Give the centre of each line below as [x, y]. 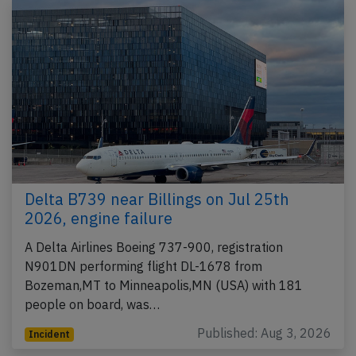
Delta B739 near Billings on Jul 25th [157, 199]
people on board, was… [92, 305]
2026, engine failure [99, 219]
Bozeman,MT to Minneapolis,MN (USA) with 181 [164, 286]
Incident [49, 335]
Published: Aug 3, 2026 [264, 333]
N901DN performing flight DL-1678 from [143, 267]
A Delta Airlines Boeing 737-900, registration [154, 248]
